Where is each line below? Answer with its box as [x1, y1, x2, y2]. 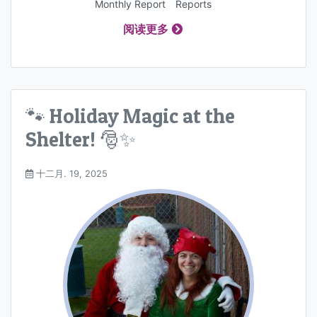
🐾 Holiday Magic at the [25, 103, 235, 129]
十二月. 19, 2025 [33, 168, 108, 179]
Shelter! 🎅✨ [25, 127, 136, 152]
